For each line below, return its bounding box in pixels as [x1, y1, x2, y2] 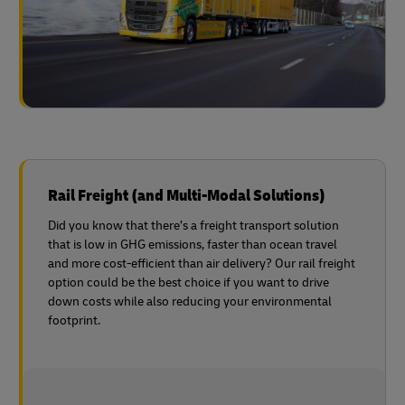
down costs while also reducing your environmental [48, 293, 332, 309]
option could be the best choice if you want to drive [48, 274, 329, 290]
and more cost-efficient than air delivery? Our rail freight [48, 255, 355, 271]
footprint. [48, 312, 100, 328]
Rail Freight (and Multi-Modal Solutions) [48, 184, 325, 206]
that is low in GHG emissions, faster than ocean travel [48, 236, 337, 252]
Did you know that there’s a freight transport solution [48, 217, 339, 233]
